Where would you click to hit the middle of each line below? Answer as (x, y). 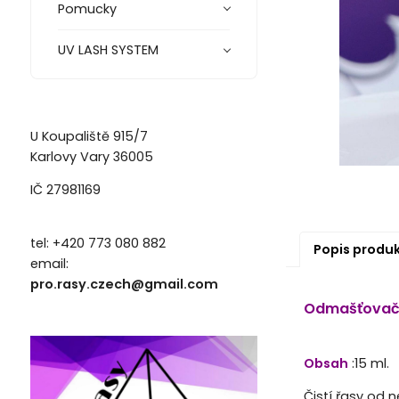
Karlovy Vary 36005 (91, 156)
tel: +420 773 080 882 (98, 244)
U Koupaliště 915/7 (89, 136)
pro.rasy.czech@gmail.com (124, 285)
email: (49, 264)
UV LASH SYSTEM (108, 50)
